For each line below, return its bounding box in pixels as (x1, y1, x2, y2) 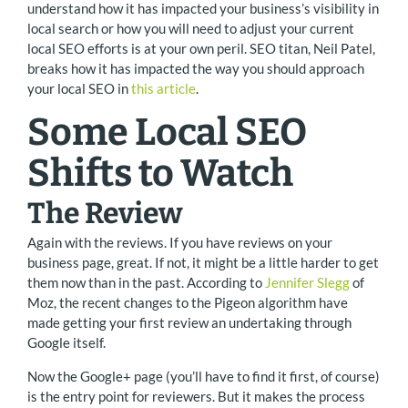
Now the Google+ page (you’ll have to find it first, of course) (27, 367, 380, 384)
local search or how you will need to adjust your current (27, 19, 354, 36)
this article (131, 79, 196, 97)
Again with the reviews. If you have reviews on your (27, 233, 332, 250)
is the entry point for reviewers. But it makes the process (27, 387, 365, 404)
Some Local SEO (27, 108, 307, 155)
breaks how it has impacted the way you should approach (27, 59, 364, 76)
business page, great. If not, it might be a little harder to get (27, 253, 379, 270)
